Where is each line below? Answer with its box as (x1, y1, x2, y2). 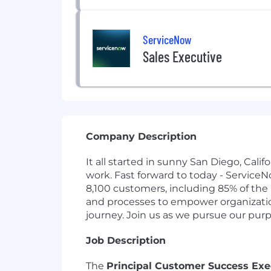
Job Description (86, 235, 166, 247)
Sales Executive (143, 47, 222, 65)
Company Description (86, 131, 197, 143)
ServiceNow (143, 31, 192, 47)
